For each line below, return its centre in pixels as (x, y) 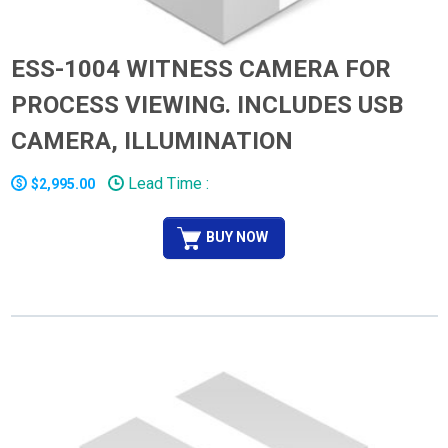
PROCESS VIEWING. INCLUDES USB (206, 104)
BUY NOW (237, 236)
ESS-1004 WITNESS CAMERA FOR (200, 68)
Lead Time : (166, 183)
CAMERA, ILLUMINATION (151, 140)
